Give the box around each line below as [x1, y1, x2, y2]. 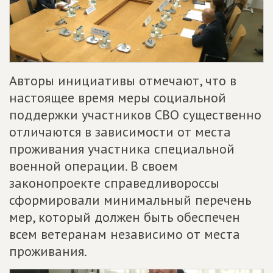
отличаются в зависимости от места [9, 123, 231, 141]
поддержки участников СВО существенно [9, 106, 261, 124]
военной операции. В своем [9, 157, 178, 175]
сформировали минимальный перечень [9, 191, 251, 209]
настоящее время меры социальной [9, 89, 226, 107]
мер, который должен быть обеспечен [9, 208, 240, 226]
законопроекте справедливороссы [9, 174, 219, 192]
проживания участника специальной [9, 140, 235, 158]
